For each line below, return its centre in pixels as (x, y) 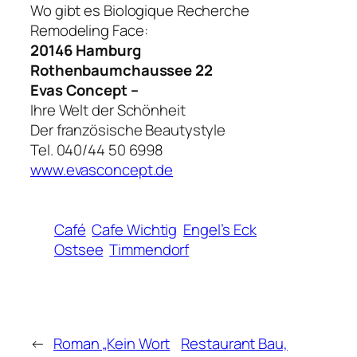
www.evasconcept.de (102, 170)
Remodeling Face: (89, 31)
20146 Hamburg (86, 51)
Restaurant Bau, (234, 344)
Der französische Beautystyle (128, 130)
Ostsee (79, 250)
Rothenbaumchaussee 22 (122, 71)
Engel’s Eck (220, 230)
